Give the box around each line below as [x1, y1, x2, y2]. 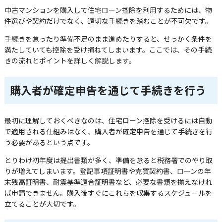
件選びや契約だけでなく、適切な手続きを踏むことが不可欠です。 [4, 16, 212, 26]
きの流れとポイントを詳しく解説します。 [4, 55, 136, 66]
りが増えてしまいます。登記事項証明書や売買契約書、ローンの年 [4, 166, 211, 176]
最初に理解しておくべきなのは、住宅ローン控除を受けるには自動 [4, 115, 212, 125]
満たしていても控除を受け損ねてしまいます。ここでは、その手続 [4, 45, 212, 55]
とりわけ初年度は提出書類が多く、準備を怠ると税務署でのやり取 [4, 155, 213, 165]
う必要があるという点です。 [4, 137, 94, 147]
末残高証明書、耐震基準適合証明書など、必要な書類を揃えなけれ [4, 176, 212, 187]
